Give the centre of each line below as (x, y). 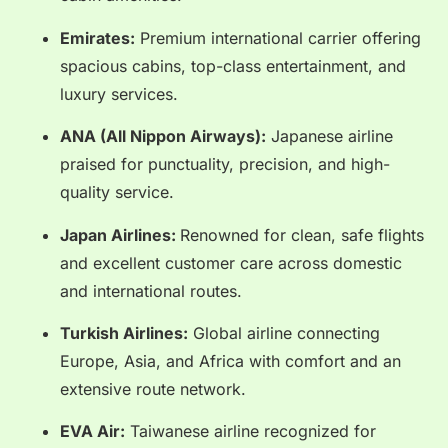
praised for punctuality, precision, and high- (225, 164)
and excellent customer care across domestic (231, 262)
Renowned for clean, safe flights (302, 234)
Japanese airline (329, 136)
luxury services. (119, 93)
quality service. (117, 192)
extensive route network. (153, 388)
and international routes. (151, 290)
